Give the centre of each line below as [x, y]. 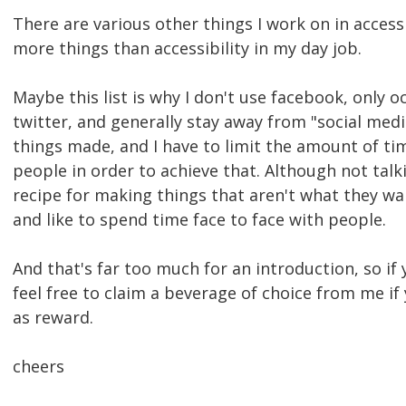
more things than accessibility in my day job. [187, 48]
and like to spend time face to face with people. [199, 220]
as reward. [53, 318]
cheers [39, 367]
